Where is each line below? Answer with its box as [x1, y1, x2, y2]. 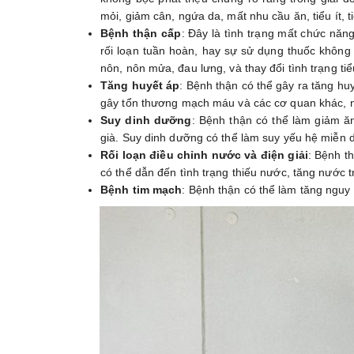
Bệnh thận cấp [100, 27, 182, 40]
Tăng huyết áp [100, 79, 180, 92]
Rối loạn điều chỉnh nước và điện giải [100, 149, 308, 161]
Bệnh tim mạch [100, 183, 183, 196]
